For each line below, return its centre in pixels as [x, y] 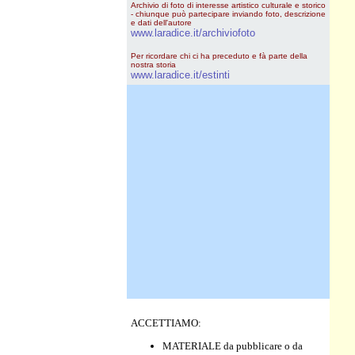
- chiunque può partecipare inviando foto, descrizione [228, 14]
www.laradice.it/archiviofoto [193, 33]
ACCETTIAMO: [166, 323]
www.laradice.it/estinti [180, 75]
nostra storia [153, 65]
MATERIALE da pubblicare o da [233, 346]
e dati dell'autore [161, 23]
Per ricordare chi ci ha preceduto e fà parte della [220, 56]
